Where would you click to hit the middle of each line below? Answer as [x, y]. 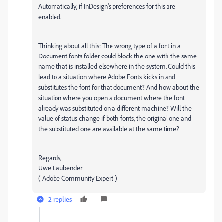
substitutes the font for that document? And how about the [119, 87]
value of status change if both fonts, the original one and [115, 118]
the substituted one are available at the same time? [109, 129]
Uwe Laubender [60, 168]
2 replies [60, 199]
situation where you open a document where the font [111, 97]
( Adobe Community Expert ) [78, 178]
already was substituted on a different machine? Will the [115, 108]
